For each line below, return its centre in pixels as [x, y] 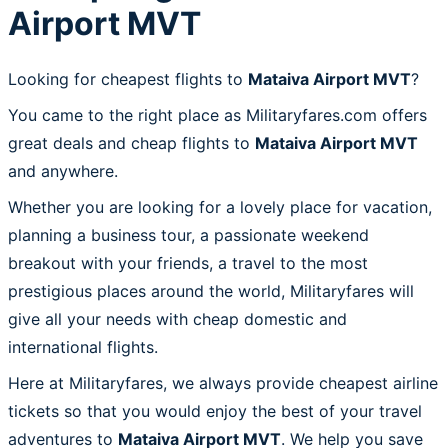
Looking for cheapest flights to [128, 78]
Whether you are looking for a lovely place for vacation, [220, 206]
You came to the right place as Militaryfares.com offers [217, 114]
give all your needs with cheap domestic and [177, 318]
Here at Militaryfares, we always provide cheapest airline [223, 382]
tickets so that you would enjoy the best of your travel [215, 410]
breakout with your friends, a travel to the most [188, 262]
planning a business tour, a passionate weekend [188, 234]
